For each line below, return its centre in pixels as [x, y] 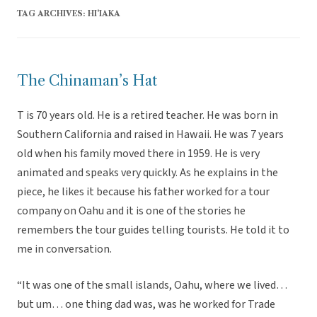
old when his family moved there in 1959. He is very [138, 154]
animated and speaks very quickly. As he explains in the [148, 173]
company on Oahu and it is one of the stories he [131, 211]
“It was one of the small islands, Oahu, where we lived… [152, 286]
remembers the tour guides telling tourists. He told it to [153, 230]
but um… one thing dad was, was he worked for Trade [146, 305]
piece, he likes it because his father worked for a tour [143, 192]
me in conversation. [64, 249]
